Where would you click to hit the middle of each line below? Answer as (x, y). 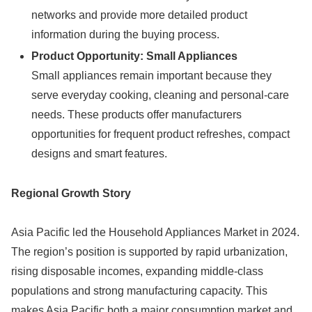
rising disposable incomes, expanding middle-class (137, 272)
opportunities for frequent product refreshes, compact (161, 134)
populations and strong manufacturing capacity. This (139, 291)
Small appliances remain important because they (152, 75)
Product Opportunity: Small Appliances (135, 56)
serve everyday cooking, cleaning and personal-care (161, 95)
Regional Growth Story (71, 193)
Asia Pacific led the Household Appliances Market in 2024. (155, 233)
